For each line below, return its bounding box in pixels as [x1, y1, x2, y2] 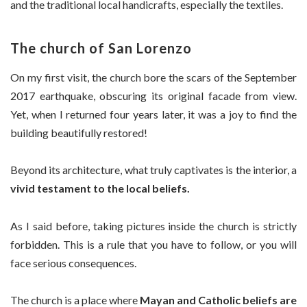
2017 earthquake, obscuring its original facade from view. [10, 88, 297, 102]
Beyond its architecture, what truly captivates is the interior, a [10, 163, 297, 177]
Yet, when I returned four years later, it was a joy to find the [10, 107, 297, 121]
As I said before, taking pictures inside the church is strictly [10, 219, 297, 232]
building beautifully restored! [10, 125, 147, 139]
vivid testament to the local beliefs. [10, 182, 190, 195]
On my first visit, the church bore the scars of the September [10, 70, 297, 84]
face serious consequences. [10, 256, 136, 269]
